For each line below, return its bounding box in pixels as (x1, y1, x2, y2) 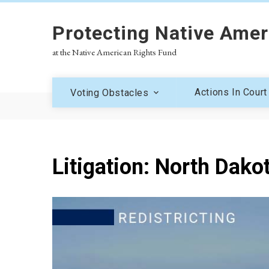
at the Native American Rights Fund (52, 46, 177, 58)
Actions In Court (195, 86, 267, 98)
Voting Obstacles (70, 87, 149, 98)
